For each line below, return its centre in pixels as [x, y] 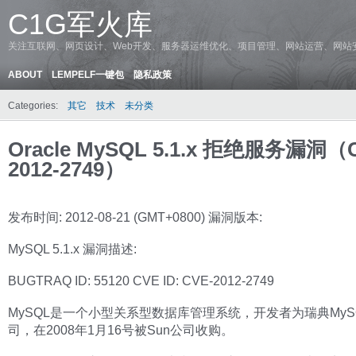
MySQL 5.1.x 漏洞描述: [72, 249]
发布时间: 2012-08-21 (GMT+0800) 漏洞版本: [135, 217]
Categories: [33, 106]
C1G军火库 [80, 24]
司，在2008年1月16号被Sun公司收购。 [121, 330]
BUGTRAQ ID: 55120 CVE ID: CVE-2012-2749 [141, 281]
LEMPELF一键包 [88, 75]
